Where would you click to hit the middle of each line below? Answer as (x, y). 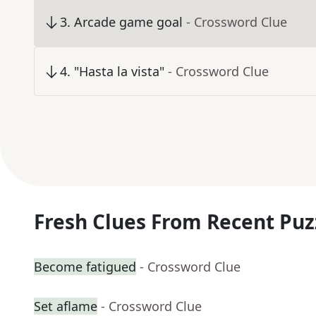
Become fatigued (85, 267)
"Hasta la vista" (119, 72)
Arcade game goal (128, 22)
